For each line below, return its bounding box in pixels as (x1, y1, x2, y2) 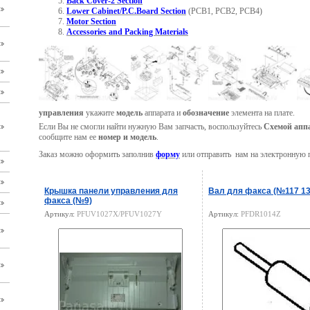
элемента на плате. (229, 108, 295, 118)
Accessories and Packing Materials (66, 27, 188, 37)
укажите (84, 108, 116, 118)
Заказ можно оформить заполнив (39, 149, 156, 159)
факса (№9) (44, 196, 92, 206)
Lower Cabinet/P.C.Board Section (66, 6, 186, 16)
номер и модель (96, 132, 156, 142)
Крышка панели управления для (44, 186, 178, 196)
